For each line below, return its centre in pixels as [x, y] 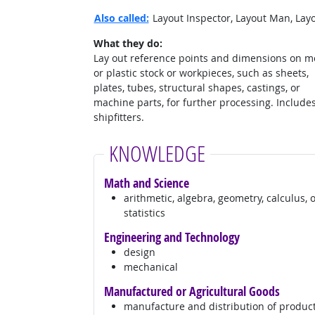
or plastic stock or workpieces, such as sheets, [201, 72]
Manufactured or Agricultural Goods [192, 291]
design [139, 252]
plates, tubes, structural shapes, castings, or [197, 87]
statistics [144, 212]
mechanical [150, 266]
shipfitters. [118, 117]
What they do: [128, 43]
